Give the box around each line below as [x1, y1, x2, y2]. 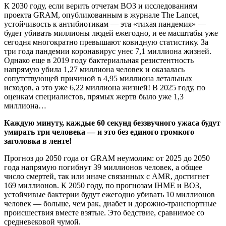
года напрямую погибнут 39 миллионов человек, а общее [4, 163, 202, 172]
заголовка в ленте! [4, 137, 72, 146]
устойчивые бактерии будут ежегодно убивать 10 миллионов [4, 190, 215, 199]
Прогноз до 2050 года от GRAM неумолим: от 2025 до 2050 [4, 154, 210, 163]
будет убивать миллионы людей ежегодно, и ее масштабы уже [4, 29, 218, 38]
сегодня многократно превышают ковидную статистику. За [4, 38, 208, 47]
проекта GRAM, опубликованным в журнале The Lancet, [4, 11, 200, 20]
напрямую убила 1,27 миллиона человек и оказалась [4, 65, 185, 74]
